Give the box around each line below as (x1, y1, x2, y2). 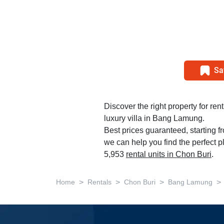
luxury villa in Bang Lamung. (104, 113, 204, 123)
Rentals (87, 178, 111, 186)
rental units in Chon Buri (126, 149, 211, 159)
